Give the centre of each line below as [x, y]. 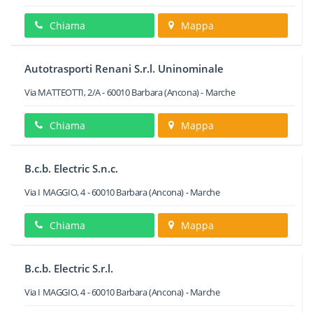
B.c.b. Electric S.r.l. [69, 268]
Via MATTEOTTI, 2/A [63, 92]
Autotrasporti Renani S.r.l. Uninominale [124, 68]
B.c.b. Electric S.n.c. [71, 168]
